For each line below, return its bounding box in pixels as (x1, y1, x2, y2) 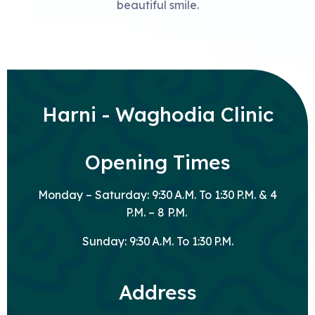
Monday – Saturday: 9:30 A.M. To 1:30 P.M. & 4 (38, 187, 277, 202)
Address (118, 279, 197, 304)
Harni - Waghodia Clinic (41, 101, 274, 127)
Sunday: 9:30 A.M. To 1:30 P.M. (82, 233, 233, 248)
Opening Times (84, 149, 231, 174)
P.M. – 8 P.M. (125, 205, 190, 219)
